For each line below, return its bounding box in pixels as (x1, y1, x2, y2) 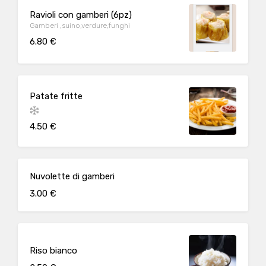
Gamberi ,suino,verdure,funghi (30, 21, 130, 30)
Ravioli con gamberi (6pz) (30, 9, 132, 20)
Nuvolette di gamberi (30, 171, 115, 182)
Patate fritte (30, 90, 83, 102)
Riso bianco (30, 245, 77, 256)
